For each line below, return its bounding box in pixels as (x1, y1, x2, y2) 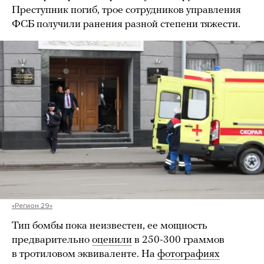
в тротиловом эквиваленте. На (12, 248, 157, 260)
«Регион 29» (12, 201, 52, 210)
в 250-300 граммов (132, 234, 225, 246)
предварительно (12, 234, 92, 246)
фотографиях (157, 248, 220, 260)
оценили (92, 234, 132, 246)
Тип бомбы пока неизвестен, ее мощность (12, 220, 207, 232)
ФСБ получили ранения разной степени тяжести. (12, 18, 240, 30)
